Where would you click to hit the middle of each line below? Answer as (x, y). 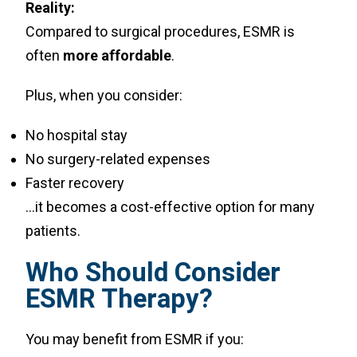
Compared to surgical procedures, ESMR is (161, 31)
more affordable (118, 55)
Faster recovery (75, 183)
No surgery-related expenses (118, 159)
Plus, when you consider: (104, 95)
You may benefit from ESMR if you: (135, 339)
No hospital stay (77, 135)
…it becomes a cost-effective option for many (171, 207)
